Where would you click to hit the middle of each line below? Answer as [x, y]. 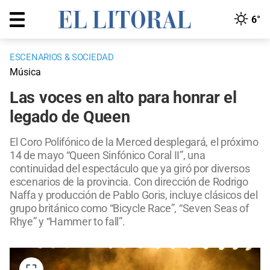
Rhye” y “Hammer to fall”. [70, 222]
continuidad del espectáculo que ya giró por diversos [130, 169]
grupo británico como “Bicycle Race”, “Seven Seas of [129, 209]
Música [25, 72]
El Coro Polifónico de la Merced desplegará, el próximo [134, 142]
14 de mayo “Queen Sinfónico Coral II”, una [108, 155]
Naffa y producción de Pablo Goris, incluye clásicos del [134, 195]
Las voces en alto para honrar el [123, 98]
